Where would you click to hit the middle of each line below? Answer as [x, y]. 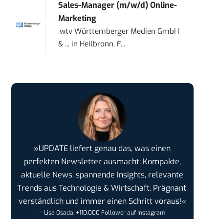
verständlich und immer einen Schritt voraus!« [102, 201]
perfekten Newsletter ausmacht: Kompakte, [102, 162]
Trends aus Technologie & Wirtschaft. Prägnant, [102, 188]
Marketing [77, 19]
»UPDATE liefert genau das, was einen [102, 149]
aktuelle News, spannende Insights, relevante [102, 175]
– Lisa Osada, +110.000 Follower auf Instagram [102, 213]
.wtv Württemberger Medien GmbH [119, 32]
